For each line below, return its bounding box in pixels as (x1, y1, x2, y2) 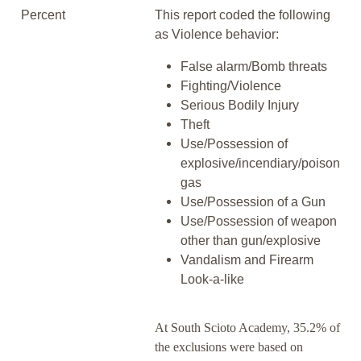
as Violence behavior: (155, 27, 279, 42)
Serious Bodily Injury (180, 98, 299, 113)
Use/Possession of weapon (180, 214, 337, 229)
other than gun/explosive (180, 234, 321, 248)
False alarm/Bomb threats (180, 60, 327, 74)
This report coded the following (155, 8, 330, 23)
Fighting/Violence (180, 79, 281, 93)
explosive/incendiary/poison (180, 156, 340, 171)
